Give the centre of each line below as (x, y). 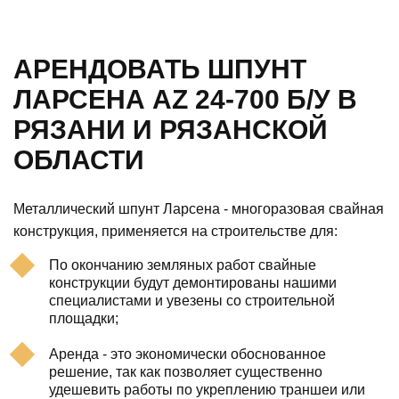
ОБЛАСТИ (79, 159)
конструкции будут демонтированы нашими (193, 282)
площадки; (84, 318)
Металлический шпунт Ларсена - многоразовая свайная (199, 208)
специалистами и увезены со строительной (192, 300)
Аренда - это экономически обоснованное (187, 354)
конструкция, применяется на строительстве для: (175, 231)
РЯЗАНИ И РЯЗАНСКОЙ (171, 129)
